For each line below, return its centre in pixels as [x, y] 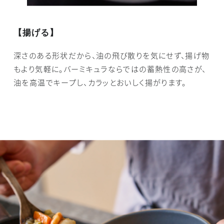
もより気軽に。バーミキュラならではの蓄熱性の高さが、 [110, 68]
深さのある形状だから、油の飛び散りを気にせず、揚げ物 [112, 55]
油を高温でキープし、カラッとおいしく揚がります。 [100, 82]
